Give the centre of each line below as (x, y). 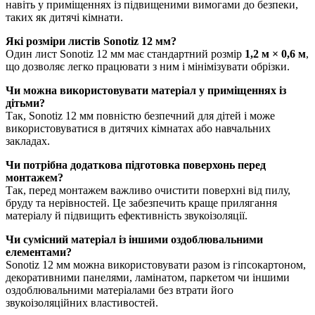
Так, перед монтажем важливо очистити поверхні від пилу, (148, 190)
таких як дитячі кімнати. (64, 17)
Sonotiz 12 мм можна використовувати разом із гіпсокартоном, (156, 264)
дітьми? (25, 103)
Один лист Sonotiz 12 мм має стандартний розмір (125, 53)
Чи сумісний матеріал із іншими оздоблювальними (134, 239)
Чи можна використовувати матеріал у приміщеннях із (146, 90)
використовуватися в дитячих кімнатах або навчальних (138, 128)
